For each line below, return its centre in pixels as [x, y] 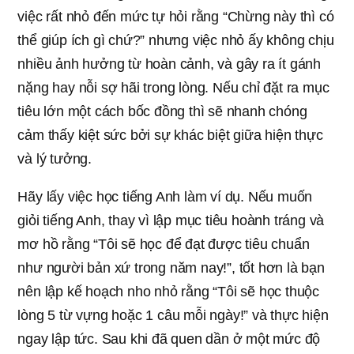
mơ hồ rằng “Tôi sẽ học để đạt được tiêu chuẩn [164, 244]
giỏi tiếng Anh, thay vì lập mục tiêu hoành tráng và [171, 220]
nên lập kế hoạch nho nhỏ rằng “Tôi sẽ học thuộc [168, 291]
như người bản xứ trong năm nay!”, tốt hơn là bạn [171, 267]
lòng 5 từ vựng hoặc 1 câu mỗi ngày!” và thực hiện [173, 315]
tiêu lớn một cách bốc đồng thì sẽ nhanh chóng [162, 111]
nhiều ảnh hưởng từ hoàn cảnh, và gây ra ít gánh [169, 64]
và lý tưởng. [55, 158]
